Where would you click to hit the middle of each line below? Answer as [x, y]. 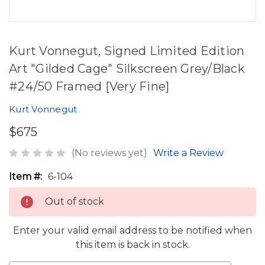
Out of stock [75, 201]
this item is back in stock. [132, 244]
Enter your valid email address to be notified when [132, 230]
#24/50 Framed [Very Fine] [89, 86]
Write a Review [188, 153]
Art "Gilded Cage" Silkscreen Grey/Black [127, 69]
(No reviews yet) [109, 153]
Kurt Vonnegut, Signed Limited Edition [127, 51]
